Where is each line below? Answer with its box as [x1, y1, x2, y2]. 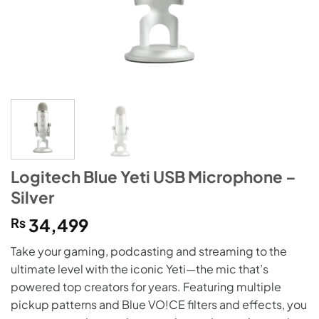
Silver [11, 187, 54, 207]
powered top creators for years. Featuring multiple [11, 278, 281, 294]
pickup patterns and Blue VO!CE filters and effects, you [11, 296, 307, 312]
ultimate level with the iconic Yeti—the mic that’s [11, 261, 268, 276]
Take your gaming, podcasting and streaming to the [11, 243, 287, 258]
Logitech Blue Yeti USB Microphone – [11, 166, 296, 187]
